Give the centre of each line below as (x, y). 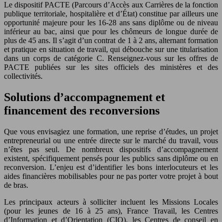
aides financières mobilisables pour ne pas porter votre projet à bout (111, 176)
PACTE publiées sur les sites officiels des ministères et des (111, 67)
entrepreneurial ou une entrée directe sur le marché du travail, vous (111, 140)
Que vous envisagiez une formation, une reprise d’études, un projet (111, 132)
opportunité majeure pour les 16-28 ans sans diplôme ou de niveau (111, 23)
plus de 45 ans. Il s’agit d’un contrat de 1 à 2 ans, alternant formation (111, 41)
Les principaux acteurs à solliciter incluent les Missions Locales (111, 202)
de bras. (16, 185)
